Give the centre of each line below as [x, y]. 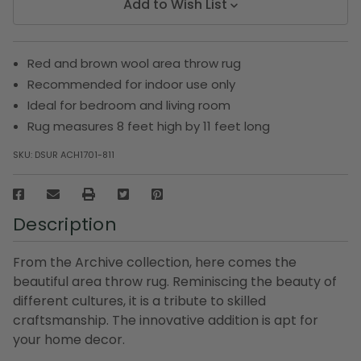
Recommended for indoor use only [132, 84]
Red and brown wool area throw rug [135, 63]
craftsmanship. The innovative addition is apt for [166, 320]
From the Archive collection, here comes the [155, 262]
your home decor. [69, 339]
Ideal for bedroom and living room [129, 105]
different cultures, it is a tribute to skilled [139, 301]
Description [65, 224]
